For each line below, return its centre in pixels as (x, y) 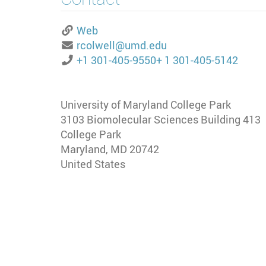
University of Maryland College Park (146, 105)
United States (93, 164)
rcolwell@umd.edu (121, 45)
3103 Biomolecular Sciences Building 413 (161, 120)
